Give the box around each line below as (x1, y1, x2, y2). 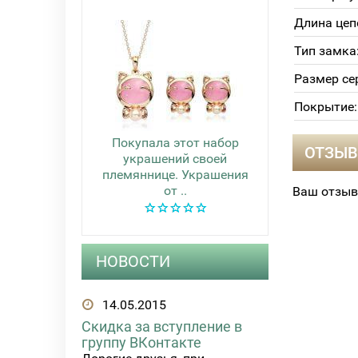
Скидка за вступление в (82, 318, 242, 336)
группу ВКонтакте (82, 334, 201, 352)
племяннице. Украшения (101, 167, 249, 182)
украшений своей (123, 151, 227, 166)
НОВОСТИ (96, 252, 170, 272)
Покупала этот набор (111, 135, 239, 150)
